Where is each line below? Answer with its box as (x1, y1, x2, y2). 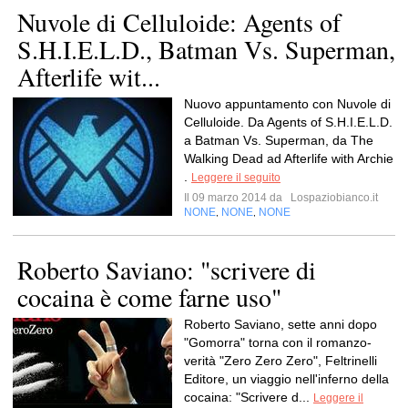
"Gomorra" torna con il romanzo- (184, 335, 372, 350)
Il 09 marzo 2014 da (184, 191, 288, 204)
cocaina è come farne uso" (17, 280, 281, 314)
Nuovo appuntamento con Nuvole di (184, 97, 391, 111)
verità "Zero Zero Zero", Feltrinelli (184, 353, 377, 368)
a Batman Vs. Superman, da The (184, 133, 373, 148)
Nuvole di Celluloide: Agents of (17, 5, 341, 39)
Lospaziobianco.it (288, 191, 378, 204)
